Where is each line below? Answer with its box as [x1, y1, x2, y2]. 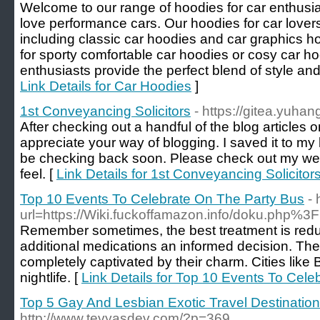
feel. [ [20, 166, 56, 181]
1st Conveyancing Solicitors [20, 104, 191, 119]
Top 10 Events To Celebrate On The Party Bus [20, 191, 304, 206]
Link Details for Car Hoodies [20, 79, 191, 94]
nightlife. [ [20, 270, 81, 285]
